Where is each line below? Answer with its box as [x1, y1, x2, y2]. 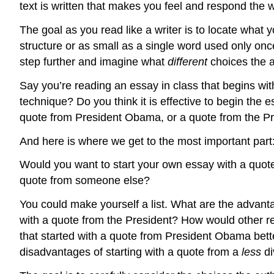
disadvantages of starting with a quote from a [20, 246, 242, 259]
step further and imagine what [20, 55, 168, 68]
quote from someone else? [20, 174, 150, 187]
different [168, 55, 210, 68]
